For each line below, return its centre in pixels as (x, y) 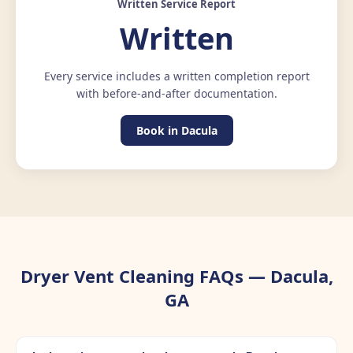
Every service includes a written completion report (176, 76)
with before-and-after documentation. (176, 94)
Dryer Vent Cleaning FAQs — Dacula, (176, 276)
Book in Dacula (176, 131)
